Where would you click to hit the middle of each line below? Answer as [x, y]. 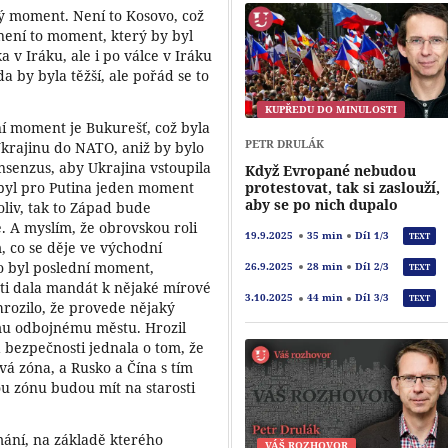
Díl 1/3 [371, 235]
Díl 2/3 [371, 266]
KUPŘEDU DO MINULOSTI [331, 109]
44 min [324, 298]
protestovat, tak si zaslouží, [343, 187]
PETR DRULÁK [285, 143]
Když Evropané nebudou [331, 170]
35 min [324, 235]
